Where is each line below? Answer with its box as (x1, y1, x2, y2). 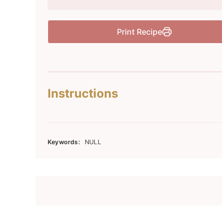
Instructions (48, 86, 118, 101)
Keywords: (48, 138, 80, 146)
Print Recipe (117, 26, 163, 37)
